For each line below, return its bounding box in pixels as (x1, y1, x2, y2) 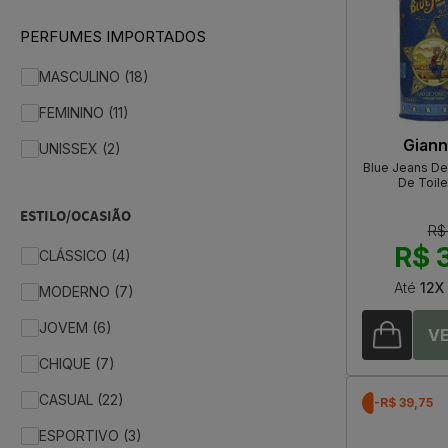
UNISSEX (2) (39, 140, 121, 158)
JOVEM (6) (39, 319, 112, 337)
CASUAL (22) (39, 391, 124, 409)
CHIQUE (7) (39, 355, 115, 373)
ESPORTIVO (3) (39, 427, 142, 445)
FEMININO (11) (39, 104, 129, 122)
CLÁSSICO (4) (39, 247, 131, 265)
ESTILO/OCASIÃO (20, 206, 131, 228)
